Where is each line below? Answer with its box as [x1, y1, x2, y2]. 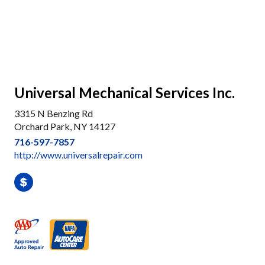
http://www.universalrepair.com [14, 149, 143, 160]
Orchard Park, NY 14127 [14, 121, 115, 132]
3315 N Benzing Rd [14, 108, 93, 119]
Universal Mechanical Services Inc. [14, 84, 235, 101]
